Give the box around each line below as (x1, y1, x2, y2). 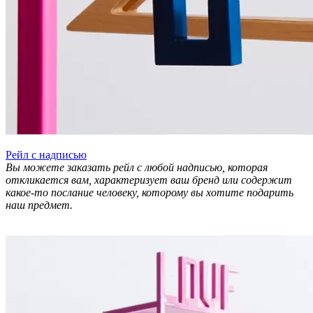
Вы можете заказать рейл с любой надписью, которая (6, 161, 268, 173)
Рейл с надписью (6, 148, 87, 161)
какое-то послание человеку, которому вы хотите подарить (6, 186, 293, 198)
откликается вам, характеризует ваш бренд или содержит (6, 173, 292, 186)
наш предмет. (6, 198, 75, 211)
